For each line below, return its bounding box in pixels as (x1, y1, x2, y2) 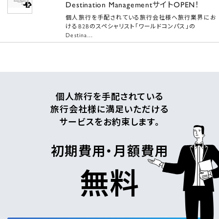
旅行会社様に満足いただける (50, 102, 169, 115)
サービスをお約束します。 (59, 115, 160, 128)
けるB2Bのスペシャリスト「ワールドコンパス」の (66, 21, 196, 30)
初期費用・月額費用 (51, 140, 168, 160)
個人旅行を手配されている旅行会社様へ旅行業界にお (66, 12, 217, 22)
